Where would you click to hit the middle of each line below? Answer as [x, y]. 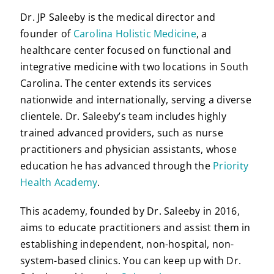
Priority [231, 166]
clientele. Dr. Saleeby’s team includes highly [123, 117]
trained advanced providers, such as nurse [122, 133]
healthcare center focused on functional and [126, 50]
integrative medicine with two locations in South [135, 67]
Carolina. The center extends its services [116, 83]
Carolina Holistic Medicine [135, 34]
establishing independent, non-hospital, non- [127, 244]
